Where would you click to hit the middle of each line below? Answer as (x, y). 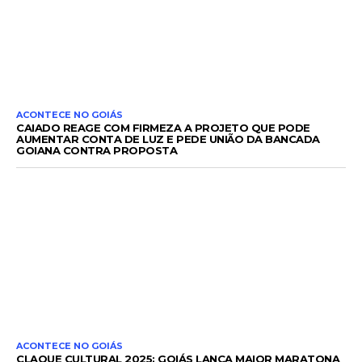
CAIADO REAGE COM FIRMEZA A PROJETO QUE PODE (163, 127)
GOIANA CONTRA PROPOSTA (97, 150)
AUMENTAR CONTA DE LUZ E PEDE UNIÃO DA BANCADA (168, 139)
